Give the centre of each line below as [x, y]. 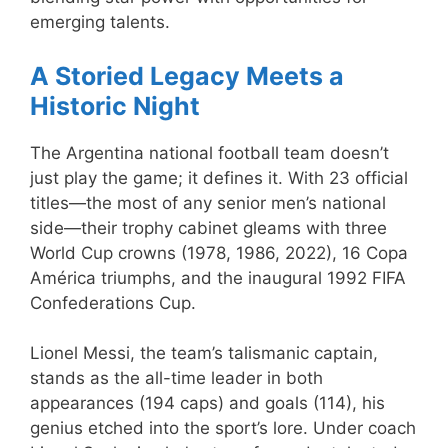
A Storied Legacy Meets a [187, 75]
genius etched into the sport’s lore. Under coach [223, 428]
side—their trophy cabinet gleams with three [208, 227]
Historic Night [115, 105]
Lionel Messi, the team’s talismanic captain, [204, 353]
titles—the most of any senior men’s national [208, 202]
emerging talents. [100, 22]
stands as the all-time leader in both [176, 378]
